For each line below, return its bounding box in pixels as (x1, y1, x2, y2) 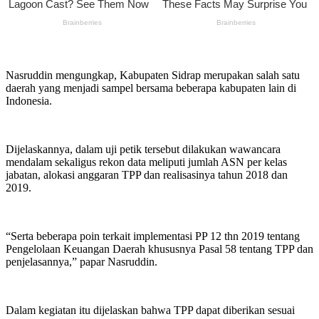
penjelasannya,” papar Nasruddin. (6, 256, 157, 268)
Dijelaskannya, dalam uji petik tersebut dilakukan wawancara (6, 143, 281, 156)
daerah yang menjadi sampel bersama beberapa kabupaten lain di (6, 82, 296, 95)
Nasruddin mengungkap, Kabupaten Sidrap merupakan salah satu (6, 69, 300, 82)
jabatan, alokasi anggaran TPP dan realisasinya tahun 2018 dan (6, 169, 288, 182)
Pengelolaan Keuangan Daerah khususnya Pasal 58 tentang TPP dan (6, 243, 313, 256)
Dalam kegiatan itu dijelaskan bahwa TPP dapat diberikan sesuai (6, 304, 295, 317)
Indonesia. (6, 95, 52, 108)
